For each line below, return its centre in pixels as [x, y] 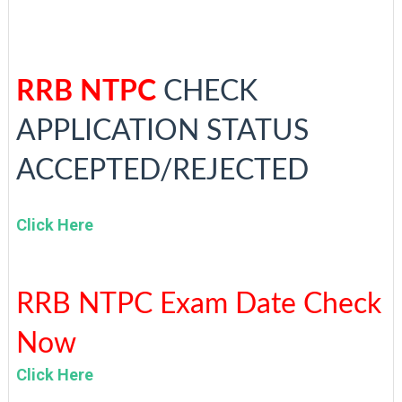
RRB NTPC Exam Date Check [198, 304]
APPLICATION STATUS [162, 131]
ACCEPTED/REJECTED [162, 170]
